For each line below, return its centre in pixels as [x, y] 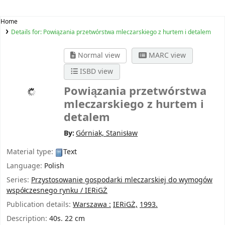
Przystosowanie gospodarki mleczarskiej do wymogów [122, 180]
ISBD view [95, 72]
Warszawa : [92, 205]
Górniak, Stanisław [107, 134]
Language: [25, 166]
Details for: [27, 32]
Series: [19, 180]
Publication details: [40, 205]
